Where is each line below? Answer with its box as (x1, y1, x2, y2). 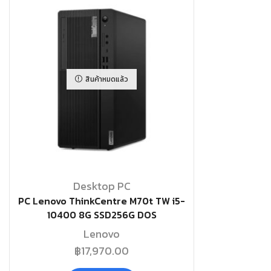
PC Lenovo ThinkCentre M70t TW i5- (18, 193, 185, 208)
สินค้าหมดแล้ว (85, 74, 128, 85)
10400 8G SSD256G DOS (47, 207, 157, 222)
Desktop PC (73, 177, 131, 194)
